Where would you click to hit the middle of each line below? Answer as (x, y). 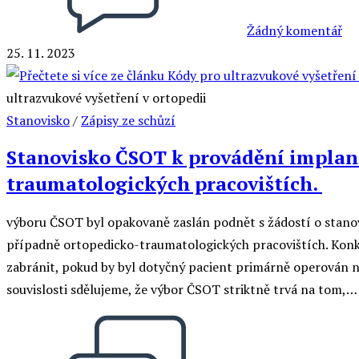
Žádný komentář (294, 30)
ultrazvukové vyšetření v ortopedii (106, 97)
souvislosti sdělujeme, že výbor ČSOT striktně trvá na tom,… (182, 289)
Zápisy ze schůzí (128, 120)
